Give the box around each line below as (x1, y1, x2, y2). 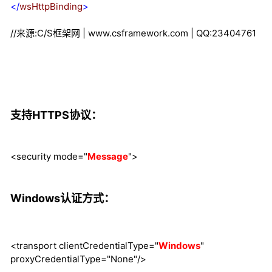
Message (87, 151, 128, 163)
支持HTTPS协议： (10, 109, 102, 122)
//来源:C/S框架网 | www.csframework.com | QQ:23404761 (10, 27, 256, 39)
